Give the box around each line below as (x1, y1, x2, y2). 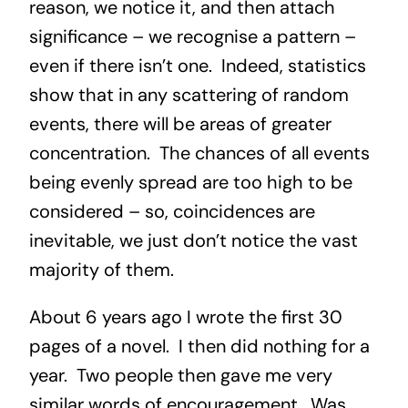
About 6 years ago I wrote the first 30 (28, 305, 342, 330)
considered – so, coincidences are (28, 199, 315, 224)
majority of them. (28, 258, 174, 282)
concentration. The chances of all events (28, 141, 370, 166)
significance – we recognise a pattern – (28, 25, 356, 49)
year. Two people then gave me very (28, 363, 332, 388)
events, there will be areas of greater (28, 112, 331, 137)
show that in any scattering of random (28, 83, 349, 107)
